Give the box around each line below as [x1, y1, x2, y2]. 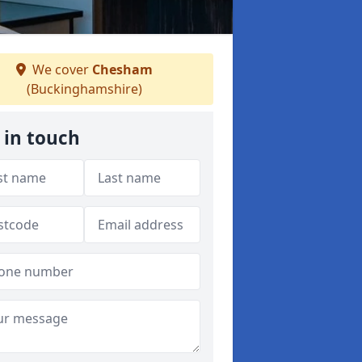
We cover [28, 61, 92, 78]
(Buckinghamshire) [26, 80, 142, 98]
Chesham [91, 61, 153, 78]
